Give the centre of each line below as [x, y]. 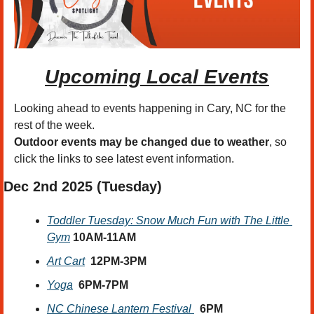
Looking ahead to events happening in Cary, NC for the [150, 109]
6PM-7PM [103, 285]
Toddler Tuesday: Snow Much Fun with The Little [168, 221]
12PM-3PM [118, 261]
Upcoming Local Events [157, 77]
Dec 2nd [30, 187]
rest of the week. [54, 125]
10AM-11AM [104, 238]
